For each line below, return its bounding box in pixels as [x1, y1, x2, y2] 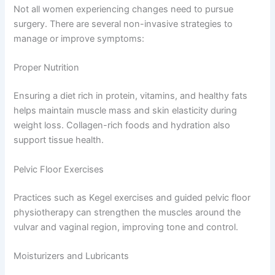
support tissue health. [14, 134, 104, 146]
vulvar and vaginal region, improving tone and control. [14, 221, 239, 233]
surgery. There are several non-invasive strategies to [14, 18, 233, 30]
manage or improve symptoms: [14, 33, 145, 45]
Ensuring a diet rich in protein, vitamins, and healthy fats [14, 90, 248, 102]
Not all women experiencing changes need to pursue [14, 4, 234, 15]
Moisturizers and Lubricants [14, 250, 130, 261]
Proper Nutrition [14, 62, 80, 74]
